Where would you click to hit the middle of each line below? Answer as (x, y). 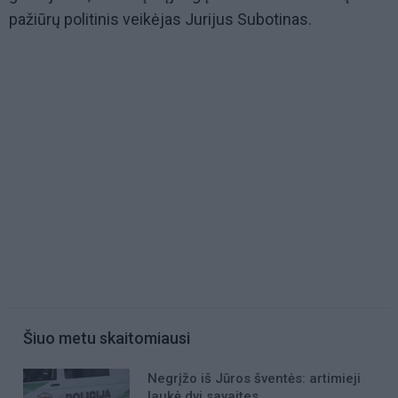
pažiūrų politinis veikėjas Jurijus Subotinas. (160, 20)
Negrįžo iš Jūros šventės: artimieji (254, 379)
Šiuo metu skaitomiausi (107, 338)
